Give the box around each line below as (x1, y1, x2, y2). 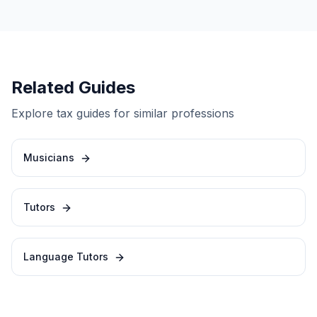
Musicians (23, 151, 74, 163)
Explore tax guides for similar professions (11, 106, 234, 120)
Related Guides (11, 77, 135, 98)
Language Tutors (23, 250, 108, 263)
